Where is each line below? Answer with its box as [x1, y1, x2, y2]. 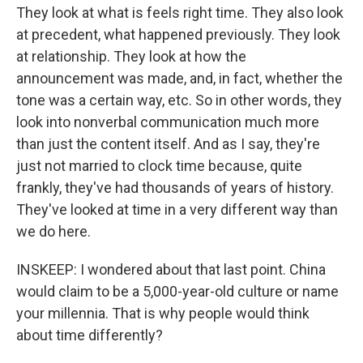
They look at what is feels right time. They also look [16, 3, 344, 21]
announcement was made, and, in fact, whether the [16, 69, 343, 87]
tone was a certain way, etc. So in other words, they [16, 91, 342, 109]
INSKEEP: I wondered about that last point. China [16, 260, 326, 278]
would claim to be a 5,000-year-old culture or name [16, 282, 339, 300]
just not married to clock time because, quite [16, 156, 302, 174]
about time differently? [16, 326, 163, 344]
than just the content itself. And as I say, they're [16, 135, 320, 152]
